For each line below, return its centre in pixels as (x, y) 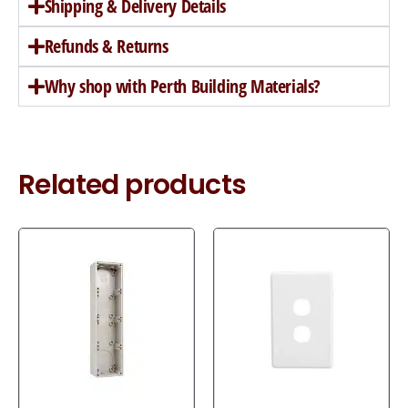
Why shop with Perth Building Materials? (182, 87)
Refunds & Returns (106, 46)
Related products (133, 185)
